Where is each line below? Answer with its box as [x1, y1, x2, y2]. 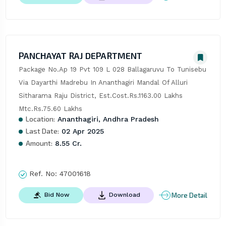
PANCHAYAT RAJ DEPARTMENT [18, 50, 142, 62]
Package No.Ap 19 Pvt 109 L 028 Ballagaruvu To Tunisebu [18, 66, 206, 74]
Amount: [25, 139, 52, 148]
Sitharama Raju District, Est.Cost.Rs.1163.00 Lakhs [18, 92, 183, 100]
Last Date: [25, 127, 59, 136]
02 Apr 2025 [59, 127, 104, 136]
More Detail [172, 191, 208, 199]
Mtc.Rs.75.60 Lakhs [18, 105, 82, 113]
